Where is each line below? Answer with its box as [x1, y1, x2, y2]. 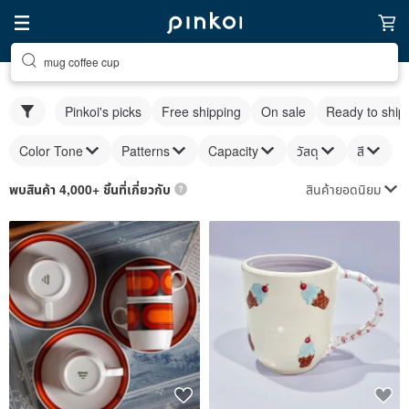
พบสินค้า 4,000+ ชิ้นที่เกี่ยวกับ [9, 180, 171, 198]
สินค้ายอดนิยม [306, 179, 382, 198]
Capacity [208, 142, 258, 160]
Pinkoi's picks [65, 102, 142, 121]
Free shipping [162, 102, 241, 121]
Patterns [121, 142, 170, 160]
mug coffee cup [44, 54, 120, 69]
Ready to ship [326, 102, 405, 121]
